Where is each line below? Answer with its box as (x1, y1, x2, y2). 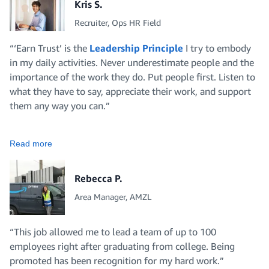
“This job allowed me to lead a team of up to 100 (10, 226, 216, 238)
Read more (10, 139, 52, 149)
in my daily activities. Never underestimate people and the (10, 56, 254, 69)
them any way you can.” (10, 100, 110, 112)
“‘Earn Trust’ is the (10, 42, 89, 55)
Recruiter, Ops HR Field (74, 17, 161, 28)
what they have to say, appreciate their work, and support (10, 85, 251, 98)
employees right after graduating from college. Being (10, 240, 235, 253)
